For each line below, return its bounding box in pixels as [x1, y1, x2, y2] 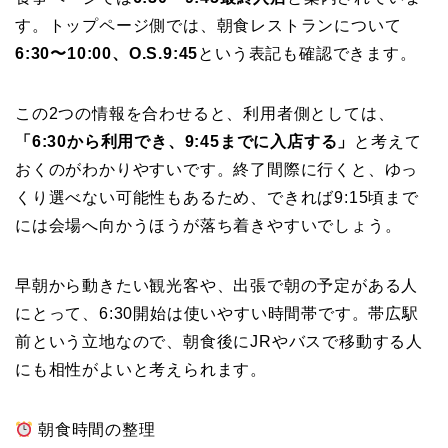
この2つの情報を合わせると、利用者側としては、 [15, 105, 395, 123]
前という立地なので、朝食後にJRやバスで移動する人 [15, 333, 423, 351]
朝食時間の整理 [33, 421, 156, 439]
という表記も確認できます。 [198, 45, 417, 63]
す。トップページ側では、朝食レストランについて [15, 17, 402, 35]
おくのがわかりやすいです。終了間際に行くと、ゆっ [15, 161, 419, 179]
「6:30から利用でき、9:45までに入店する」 [15, 133, 355, 151]
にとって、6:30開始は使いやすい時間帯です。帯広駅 [15, 305, 419, 323]
